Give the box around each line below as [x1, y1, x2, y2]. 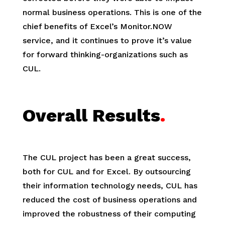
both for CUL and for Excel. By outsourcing [22, 167, 191, 177]
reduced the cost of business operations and [22, 195, 197, 205]
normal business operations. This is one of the [22, 8, 202, 18]
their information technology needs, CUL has [22, 181, 197, 191]
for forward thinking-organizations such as [22, 50, 188, 60]
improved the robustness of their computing [22, 209, 196, 219]
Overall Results [22, 105, 160, 127]
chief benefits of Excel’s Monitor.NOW [22, 22, 172, 32]
